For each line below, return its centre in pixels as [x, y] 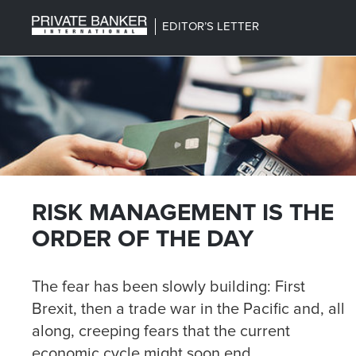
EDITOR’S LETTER [207, 26]
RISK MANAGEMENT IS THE [183, 213]
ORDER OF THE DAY [143, 239]
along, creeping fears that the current [161, 331]
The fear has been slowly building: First [168, 287]
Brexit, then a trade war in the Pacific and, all [188, 309]
